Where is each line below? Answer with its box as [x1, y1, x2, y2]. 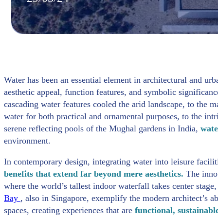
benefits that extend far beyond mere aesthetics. [4, 168, 186, 179]
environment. [4, 135, 51, 145]
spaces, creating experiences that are [4, 205, 135, 215]
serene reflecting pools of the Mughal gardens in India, [4, 123, 200, 133]
